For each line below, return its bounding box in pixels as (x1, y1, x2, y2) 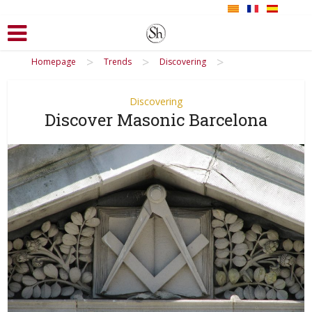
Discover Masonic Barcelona (45, 108, 267, 131)
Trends (104, 55, 132, 68)
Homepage (31, 55, 76, 68)
